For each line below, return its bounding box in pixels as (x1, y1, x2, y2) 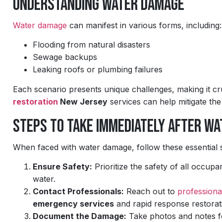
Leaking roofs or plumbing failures (33, 64, 163, 75)
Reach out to (124, 186, 177, 197)
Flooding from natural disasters (33, 40, 150, 50)
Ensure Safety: (33, 162, 92, 172)
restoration (13, 96, 58, 107)
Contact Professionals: (33, 186, 124, 197)
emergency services (33, 199, 114, 209)
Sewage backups (33, 52, 97, 62)
